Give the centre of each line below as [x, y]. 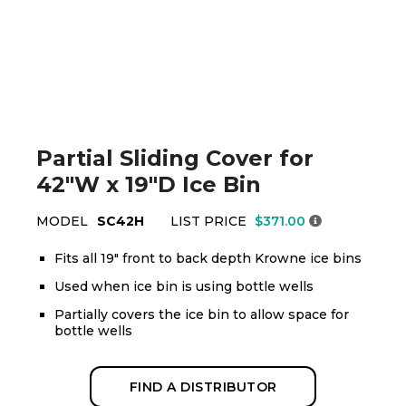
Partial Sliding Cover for [175, 158]
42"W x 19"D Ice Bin [149, 184]
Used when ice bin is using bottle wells [184, 286]
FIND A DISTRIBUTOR [203, 387]
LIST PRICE [210, 221]
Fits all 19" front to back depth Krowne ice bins [208, 258]
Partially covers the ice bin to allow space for [202, 314]
